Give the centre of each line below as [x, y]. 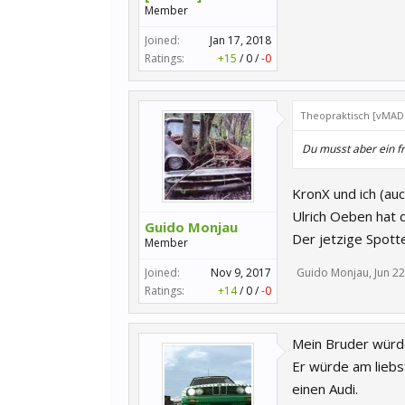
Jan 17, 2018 [240, 40]
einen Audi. [325, 389]
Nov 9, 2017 [241, 273]
